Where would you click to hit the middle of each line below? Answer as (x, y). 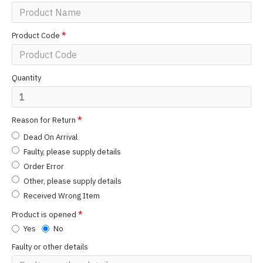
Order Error (44, 166)
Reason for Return (44, 120)
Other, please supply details (73, 181)
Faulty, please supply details (72, 152)
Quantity (26, 78)
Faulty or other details (50, 247)
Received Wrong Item (62, 196)
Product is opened (44, 215)
